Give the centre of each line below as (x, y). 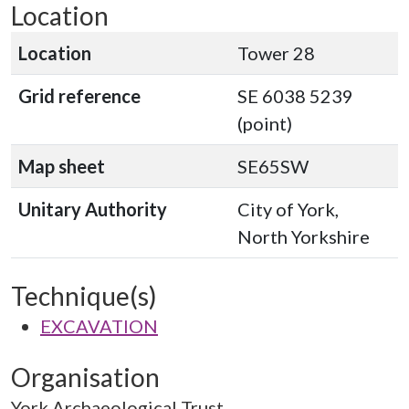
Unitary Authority (93, 209)
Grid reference (79, 96)
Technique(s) (84, 296)
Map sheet (62, 166)
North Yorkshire (304, 236)
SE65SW (273, 166)
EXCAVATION (99, 326)
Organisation (85, 377)
